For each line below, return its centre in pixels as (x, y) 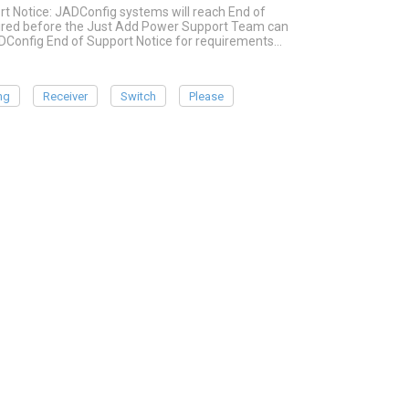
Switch (139, 96)
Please (207, 96)
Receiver (66, 96)
